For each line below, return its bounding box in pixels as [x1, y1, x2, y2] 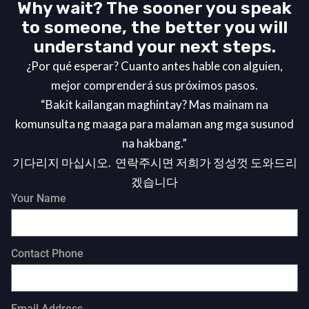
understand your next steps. [33, 37, 276, 57]
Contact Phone [11, 247, 83, 261]
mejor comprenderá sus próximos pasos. [51, 78, 258, 93]
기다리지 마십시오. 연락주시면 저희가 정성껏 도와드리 [12, 155, 297, 170]
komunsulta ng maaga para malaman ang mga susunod [15, 117, 294, 132]
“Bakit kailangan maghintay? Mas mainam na [41, 97, 268, 112]
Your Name [11, 192, 66, 206]
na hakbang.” [122, 136, 187, 151]
